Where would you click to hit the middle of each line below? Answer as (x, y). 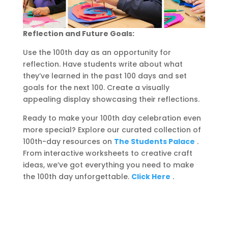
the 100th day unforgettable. (77, 177)
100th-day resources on (68, 142)
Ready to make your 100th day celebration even (112, 118)
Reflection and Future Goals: (78, 34)
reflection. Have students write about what (103, 64)
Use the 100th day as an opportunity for (97, 53)
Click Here (151, 177)
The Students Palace (154, 142)
